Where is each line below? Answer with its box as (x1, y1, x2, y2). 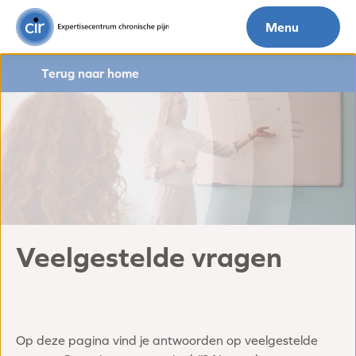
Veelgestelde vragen (16, 241, 282, 274)
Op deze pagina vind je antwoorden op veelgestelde (16, 333, 318, 348)
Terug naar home (41, 66, 139, 80)
